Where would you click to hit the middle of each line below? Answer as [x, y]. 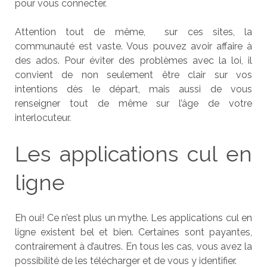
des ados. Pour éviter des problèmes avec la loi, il [133, 60]
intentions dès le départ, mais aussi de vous [133, 89]
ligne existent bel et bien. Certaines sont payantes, [133, 232]
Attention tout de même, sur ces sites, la [133, 32]
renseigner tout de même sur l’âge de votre [133, 103]
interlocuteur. [44, 118]
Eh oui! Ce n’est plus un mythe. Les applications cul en [133, 218]
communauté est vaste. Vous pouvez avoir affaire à [133, 46]
